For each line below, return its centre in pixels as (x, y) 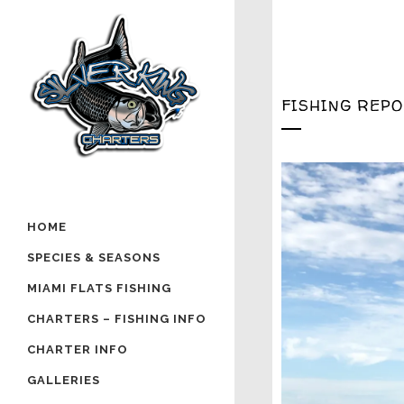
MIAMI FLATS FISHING (99, 288)
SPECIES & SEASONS (94, 257)
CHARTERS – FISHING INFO (117, 319)
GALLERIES (64, 380)
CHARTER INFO (78, 349)
